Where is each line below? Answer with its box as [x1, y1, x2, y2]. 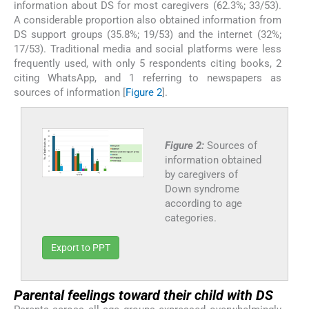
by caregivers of [164, 168, 238, 181]
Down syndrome [164, 182, 239, 195]
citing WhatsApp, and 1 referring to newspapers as [14, 71, 281, 84]
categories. [164, 211, 217, 224]
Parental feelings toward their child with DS [14, 286, 273, 303]
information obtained [164, 153, 261, 166]
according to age [164, 197, 242, 210]
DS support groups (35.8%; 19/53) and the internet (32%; [14, 28, 281, 41]
